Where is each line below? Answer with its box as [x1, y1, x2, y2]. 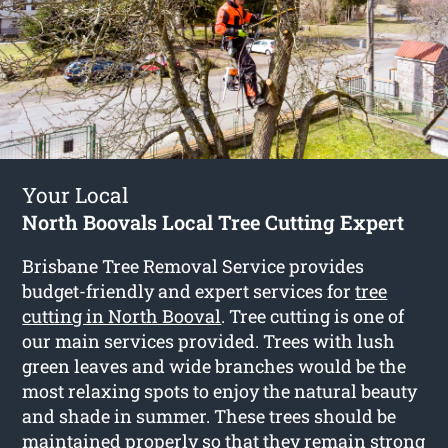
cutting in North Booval [22, 303, 222, 328]
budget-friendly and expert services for [22, 278, 356, 303]
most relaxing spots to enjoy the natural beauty [22, 378, 418, 403]
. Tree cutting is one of [221, 303, 405, 328]
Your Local [22, 180, 130, 209]
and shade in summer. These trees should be [22, 403, 397, 428]
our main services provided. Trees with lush [22, 328, 396, 353]
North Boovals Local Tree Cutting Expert [22, 208, 405, 235]
